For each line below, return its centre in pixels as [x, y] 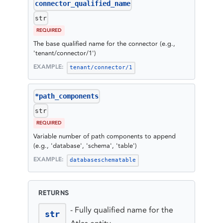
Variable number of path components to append [105, 136]
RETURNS [54, 193]
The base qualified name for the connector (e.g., [104, 43]
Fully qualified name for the [124, 210]
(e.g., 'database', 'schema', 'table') [85, 145]
